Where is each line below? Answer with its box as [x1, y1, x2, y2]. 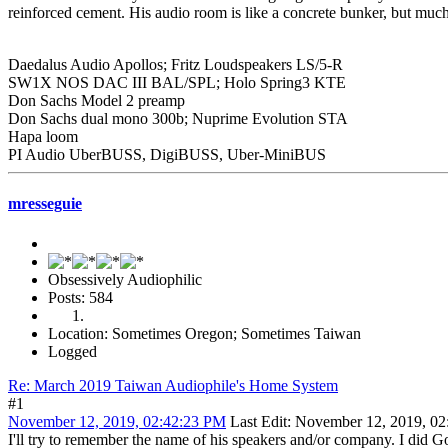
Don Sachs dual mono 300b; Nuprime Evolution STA [8, 110, 348, 128]
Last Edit [230, 412, 287, 430]
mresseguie [8, 195, 82, 213]
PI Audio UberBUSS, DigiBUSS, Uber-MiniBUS [8, 146, 326, 164]
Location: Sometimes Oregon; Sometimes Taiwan [48, 324, 361, 342]
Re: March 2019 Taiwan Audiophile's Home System [8, 376, 338, 394]
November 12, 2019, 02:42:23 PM [8, 412, 226, 430]
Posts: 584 [48, 288, 113, 306]
